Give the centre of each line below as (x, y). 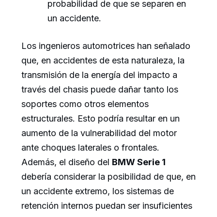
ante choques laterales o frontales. (90, 148)
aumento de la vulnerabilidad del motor (99, 133)
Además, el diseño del (67, 162)
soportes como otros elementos (85, 104)
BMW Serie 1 (139, 162)
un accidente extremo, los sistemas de (98, 191)
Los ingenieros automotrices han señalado (106, 46)
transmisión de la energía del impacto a (99, 75)
